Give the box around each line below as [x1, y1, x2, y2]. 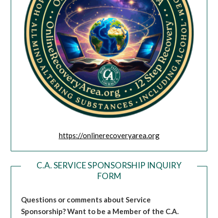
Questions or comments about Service [21, 195, 151, 204]
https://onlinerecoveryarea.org [58, 130, 160, 140]
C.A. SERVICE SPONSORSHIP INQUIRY [36, 160, 182, 170]
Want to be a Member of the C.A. [67, 206, 179, 216]
